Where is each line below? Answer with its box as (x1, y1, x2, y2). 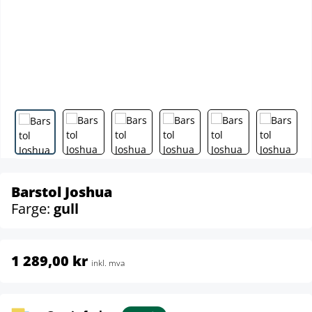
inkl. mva (91, 257, 125, 269)
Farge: (11, 199, 54, 218)
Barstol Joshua (11, 182, 112, 201)
